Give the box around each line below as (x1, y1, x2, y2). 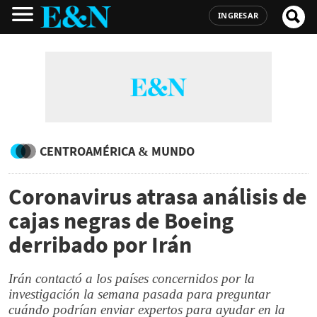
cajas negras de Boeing (8, 207, 234, 235)
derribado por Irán (8, 231, 192, 259)
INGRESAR (218, 10, 258, 21)
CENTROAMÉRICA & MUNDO (40, 143, 195, 159)
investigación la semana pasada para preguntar (8, 287, 270, 301)
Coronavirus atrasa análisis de (8, 183, 307, 211)
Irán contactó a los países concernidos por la (8, 271, 255, 286)
